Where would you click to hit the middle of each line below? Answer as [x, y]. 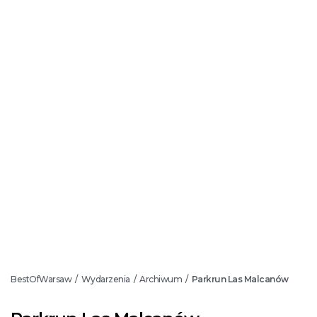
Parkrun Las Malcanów [240, 279]
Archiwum [161, 279]
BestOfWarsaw [41, 279]
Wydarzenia [105, 279]
